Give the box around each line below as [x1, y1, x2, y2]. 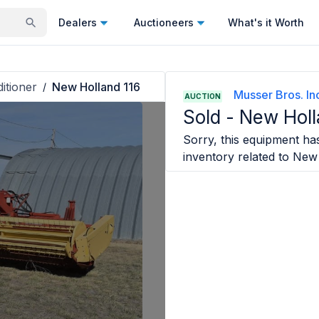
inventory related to [183, 150, 290, 164]
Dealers [58, 16, 97, 28]
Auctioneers [134, 16, 194, 28]
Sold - [183, 106, 240, 128]
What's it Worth [228, 16, 304, 28]
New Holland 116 [52, 79, 140, 94]
